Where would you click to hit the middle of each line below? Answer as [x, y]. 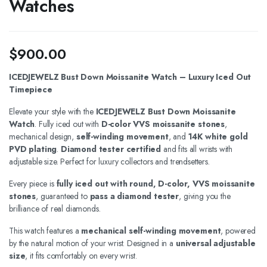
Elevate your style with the [52, 111]
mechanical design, [43, 136]
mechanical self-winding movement [151, 231]
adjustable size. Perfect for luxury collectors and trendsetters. [109, 162]
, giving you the [205, 196]
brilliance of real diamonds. [55, 209]
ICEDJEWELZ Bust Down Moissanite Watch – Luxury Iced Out [130, 77]
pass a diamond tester [134, 196]
